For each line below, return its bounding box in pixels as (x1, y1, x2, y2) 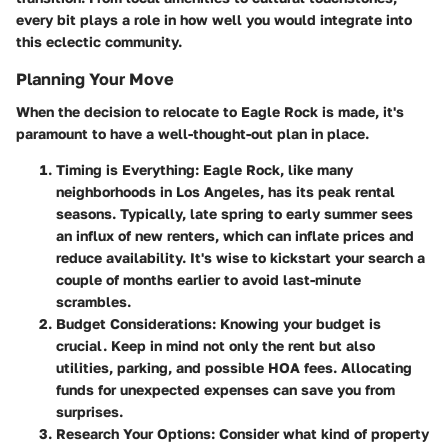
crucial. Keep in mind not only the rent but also (56, 336, 375, 354)
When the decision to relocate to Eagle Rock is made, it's (16, 102, 404, 120)
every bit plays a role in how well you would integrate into (16, 11, 412, 29)
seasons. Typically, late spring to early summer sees (56, 204, 413, 222)
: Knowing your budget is (212, 314, 381, 332)
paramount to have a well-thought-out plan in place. (16, 124, 369, 142)
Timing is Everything (56, 160, 195, 178)
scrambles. (56, 292, 131, 310)
